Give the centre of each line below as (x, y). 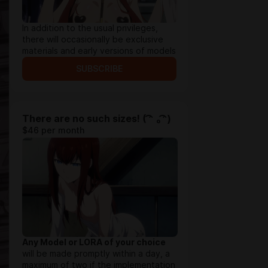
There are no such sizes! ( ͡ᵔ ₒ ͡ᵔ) (97, 119)
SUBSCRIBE (99, 69)
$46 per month (53, 130)
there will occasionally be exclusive (93, 39)
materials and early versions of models (99, 51)
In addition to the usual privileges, (90, 28)
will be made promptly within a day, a (96, 254)
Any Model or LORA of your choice (94, 242)
